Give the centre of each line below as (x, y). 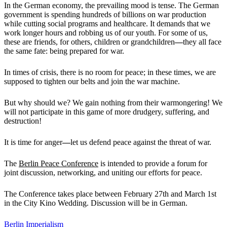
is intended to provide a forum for (153, 163)
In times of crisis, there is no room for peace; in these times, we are (110, 72)
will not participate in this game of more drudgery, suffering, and (107, 111)
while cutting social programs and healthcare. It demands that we (107, 23)
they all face (202, 42)
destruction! (23, 121)
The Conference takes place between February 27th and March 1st (110, 194)
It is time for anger (33, 142)
